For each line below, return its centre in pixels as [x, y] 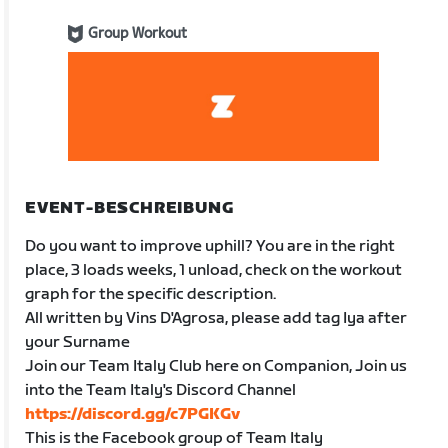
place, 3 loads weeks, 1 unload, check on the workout [214, 270]
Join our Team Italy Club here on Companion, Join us [216, 366]
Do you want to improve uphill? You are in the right [210, 246]
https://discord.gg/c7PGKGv [133, 414]
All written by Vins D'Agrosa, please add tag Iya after [216, 318]
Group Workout [138, 33]
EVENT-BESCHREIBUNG [129, 208]
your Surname [78, 342]
